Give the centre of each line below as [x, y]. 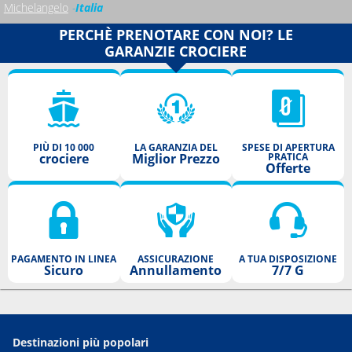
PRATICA [288, 156]
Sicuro [64, 270]
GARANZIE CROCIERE [176, 51]
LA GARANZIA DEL [176, 147]
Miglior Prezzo [176, 158]
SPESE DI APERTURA [288, 147]
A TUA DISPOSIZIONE [288, 258]
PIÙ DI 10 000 [64, 147]
